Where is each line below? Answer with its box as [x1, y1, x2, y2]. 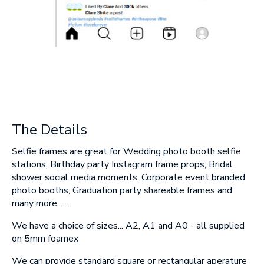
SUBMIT [170, 16, 213, 27]
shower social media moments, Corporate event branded [12, 171, 245, 184]
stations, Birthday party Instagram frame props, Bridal [12, 158, 233, 171]
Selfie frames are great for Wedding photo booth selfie [12, 145, 241, 159]
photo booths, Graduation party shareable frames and [12, 184, 232, 197]
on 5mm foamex [12, 232, 78, 246]
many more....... [12, 197, 70, 210]
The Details [12, 120, 87, 140]
